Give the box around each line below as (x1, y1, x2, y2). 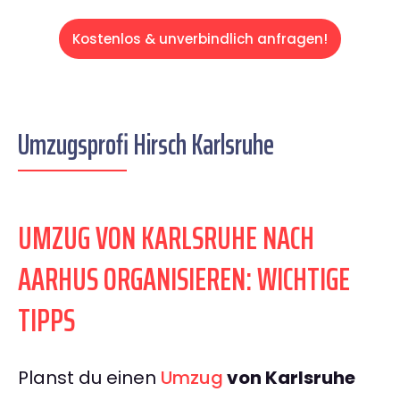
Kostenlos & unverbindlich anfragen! (72, 29, 328, 49)
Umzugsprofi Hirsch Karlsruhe (18, 122, 274, 168)
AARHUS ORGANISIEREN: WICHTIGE (18, 254, 350, 305)
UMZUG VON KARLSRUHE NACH (18, 212, 314, 264)
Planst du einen (18, 365, 161, 391)
